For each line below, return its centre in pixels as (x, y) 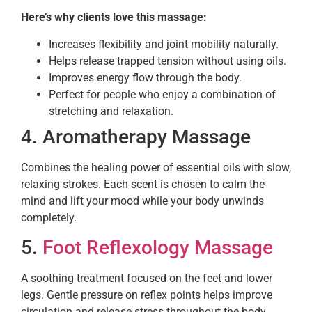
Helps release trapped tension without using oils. (167, 61)
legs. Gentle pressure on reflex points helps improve (147, 295)
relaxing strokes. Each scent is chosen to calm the (143, 184)
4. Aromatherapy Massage (136, 136)
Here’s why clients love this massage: (114, 17)
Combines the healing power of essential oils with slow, (156, 167)
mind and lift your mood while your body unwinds (142, 201)
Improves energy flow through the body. (145, 77)
